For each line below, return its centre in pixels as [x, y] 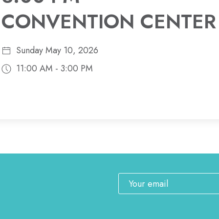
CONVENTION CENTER [109, 22]
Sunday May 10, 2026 [55, 50]
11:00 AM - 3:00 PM [52, 68]
